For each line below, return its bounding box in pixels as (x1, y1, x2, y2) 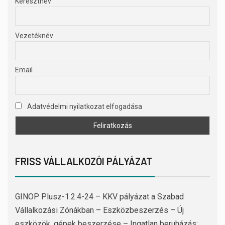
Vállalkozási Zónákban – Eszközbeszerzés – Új (15, 205, 184, 215)
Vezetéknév (15, 31, 53, 40)
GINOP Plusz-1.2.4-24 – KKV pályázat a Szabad (15, 192, 184, 202)
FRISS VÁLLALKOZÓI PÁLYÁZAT (15, 155, 152, 168)
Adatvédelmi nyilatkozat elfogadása (26, 102, 142, 110)
